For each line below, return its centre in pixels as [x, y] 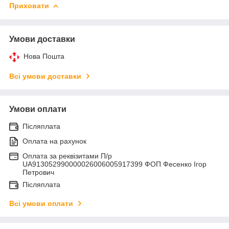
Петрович [38, 172]
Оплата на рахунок [54, 141]
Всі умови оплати [41, 203]
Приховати [29, 5]
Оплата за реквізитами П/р [67, 156]
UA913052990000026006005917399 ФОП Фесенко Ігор [114, 164]
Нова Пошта [44, 56]
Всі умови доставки [45, 76]
